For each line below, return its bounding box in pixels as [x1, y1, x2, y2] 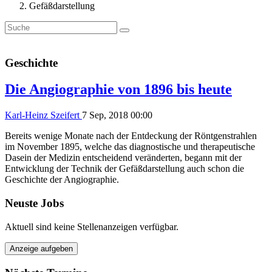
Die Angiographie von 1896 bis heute [5, 81, 232, 98]
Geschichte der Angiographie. [5, 174, 119, 185]
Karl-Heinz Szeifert [5, 110, 82, 121]
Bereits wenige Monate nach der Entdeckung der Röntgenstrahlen [5, 131, 257, 141]
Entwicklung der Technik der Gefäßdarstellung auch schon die [5, 163, 244, 174]
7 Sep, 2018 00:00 [82, 110, 152, 121]
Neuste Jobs [5, 197, 64, 210]
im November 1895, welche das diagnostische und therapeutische [5, 141, 255, 152]
